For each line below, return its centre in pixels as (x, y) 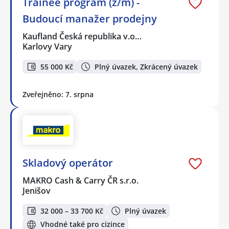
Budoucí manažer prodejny (90, 19)
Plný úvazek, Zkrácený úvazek (146, 66)
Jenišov (37, 191)
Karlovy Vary (47, 47)
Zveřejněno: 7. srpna (58, 95)
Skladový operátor (68, 163)
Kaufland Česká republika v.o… (83, 37)
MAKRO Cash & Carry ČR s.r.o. (81, 181)
